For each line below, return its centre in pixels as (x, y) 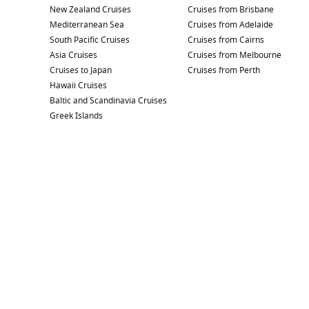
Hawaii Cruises (78, 85)
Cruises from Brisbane (231, 9)
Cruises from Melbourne (235, 55)
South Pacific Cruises (90, 40)
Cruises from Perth (224, 70)
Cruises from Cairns (226, 40)
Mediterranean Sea (87, 24)
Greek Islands (76, 116)
